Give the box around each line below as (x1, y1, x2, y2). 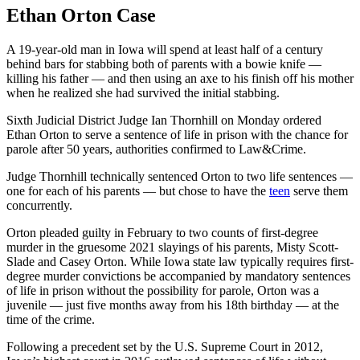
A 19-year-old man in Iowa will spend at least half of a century (6, 42, 323, 56)
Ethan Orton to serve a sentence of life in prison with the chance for (6, 127, 348, 141)
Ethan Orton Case (6, 4, 156, 26)
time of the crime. (6, 312, 95, 326)
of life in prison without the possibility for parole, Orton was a (6, 283, 319, 297)
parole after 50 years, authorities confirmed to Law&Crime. (6, 141, 306, 156)
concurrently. (6, 198, 72, 212)
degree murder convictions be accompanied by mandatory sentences (6, 268, 350, 283)
